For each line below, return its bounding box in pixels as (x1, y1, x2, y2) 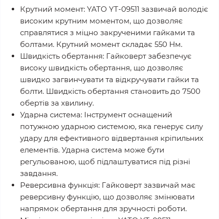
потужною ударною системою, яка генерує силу (20, 122, 203, 131)
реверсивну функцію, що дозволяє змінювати (20, 192, 195, 202)
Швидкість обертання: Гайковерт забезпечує (20, 51, 192, 61)
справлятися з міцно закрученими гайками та (20, 28, 195, 38)
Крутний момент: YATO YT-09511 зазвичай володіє (20, 4, 208, 14)
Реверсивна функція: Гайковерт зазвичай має (20, 180, 196, 190)
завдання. (20, 169, 58, 178)
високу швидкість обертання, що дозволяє (20, 63, 183, 73)
